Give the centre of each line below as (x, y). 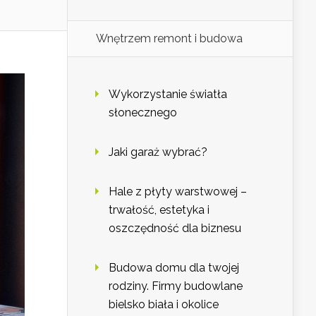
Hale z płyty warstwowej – (178, 192)
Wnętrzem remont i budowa (169, 39)
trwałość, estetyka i (159, 210)
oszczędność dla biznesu (175, 229)
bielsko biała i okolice (164, 305)
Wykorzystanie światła (168, 95)
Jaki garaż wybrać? (158, 152)
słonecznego (143, 113)
